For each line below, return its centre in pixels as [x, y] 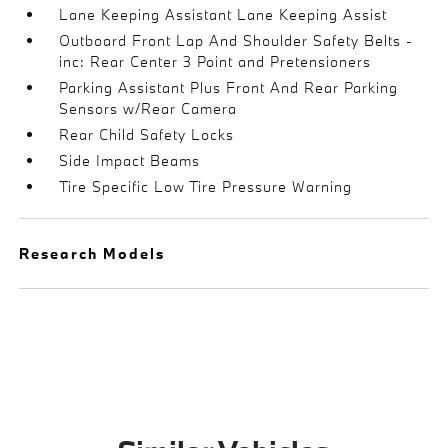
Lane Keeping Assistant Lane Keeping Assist [223, 14]
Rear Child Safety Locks [147, 134]
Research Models [92, 253]
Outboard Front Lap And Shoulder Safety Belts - [236, 40]
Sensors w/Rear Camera [148, 108]
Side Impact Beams [130, 160]
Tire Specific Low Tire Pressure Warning [206, 186]
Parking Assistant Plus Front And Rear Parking [229, 87]
